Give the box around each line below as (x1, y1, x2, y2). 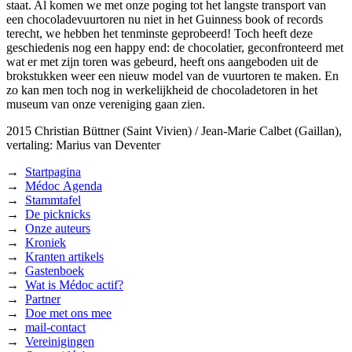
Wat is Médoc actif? (25, 277, 123, 291)
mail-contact (25, 320, 86, 334)
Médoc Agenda (25, 178, 102, 192)
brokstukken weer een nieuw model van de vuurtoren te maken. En (6, 68, 339, 82)
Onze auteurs (25, 221, 90, 235)
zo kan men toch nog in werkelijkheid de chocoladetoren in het (6, 82, 317, 97)
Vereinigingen (25, 334, 94, 348)
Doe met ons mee (25, 306, 112, 320)
